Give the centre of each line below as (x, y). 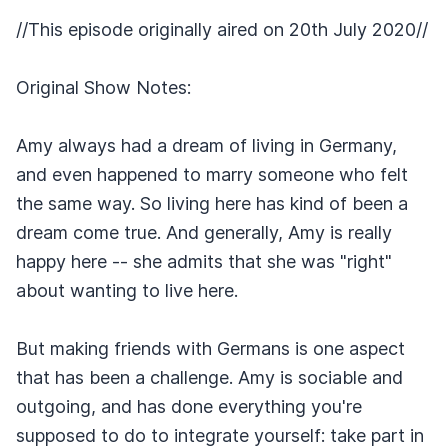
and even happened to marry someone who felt (212, 174)
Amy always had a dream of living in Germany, (206, 145)
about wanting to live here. (127, 290)
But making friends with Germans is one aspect (210, 348)
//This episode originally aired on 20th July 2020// (222, 29)
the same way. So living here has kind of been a (212, 203)
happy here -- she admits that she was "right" (204, 261)
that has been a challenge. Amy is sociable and (209, 377)
